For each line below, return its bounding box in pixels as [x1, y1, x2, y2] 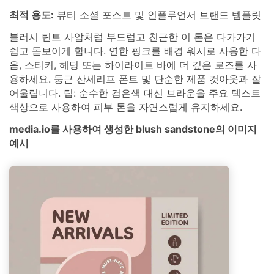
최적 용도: [9, 9, 54, 21]
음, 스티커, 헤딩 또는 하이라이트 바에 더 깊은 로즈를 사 [9, 58, 257, 71]
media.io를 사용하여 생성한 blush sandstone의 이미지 [9, 122, 257, 135]
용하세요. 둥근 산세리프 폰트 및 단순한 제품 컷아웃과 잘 [9, 72, 261, 85]
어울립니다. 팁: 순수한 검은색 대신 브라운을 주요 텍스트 [9, 86, 261, 99]
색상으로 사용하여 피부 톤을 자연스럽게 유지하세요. [9, 100, 242, 113]
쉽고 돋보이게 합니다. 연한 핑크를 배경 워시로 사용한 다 [9, 44, 261, 57]
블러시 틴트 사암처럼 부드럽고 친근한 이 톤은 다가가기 [9, 30, 256, 43]
